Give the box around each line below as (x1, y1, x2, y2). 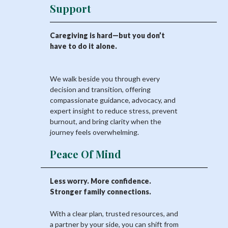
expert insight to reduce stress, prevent (50, 106, 178, 116)
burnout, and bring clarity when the (50, 117, 161, 126)
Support (50, 2, 91, 16)
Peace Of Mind (50, 147, 121, 161)
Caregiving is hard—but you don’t (50, 31, 165, 40)
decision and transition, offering (50, 85, 151, 94)
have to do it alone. (50, 42, 117, 51)
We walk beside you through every (50, 74, 160, 83)
